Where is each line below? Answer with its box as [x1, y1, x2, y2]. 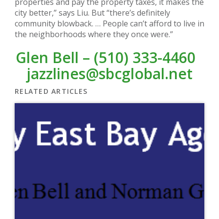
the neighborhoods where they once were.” [15, 28, 173, 40]
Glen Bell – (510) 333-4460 [16, 47, 203, 67]
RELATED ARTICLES [15, 86, 88, 96]
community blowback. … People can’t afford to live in [15, 18, 204, 29]
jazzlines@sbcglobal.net [26, 63, 193, 84]
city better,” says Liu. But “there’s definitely [15, 7, 170, 18]
